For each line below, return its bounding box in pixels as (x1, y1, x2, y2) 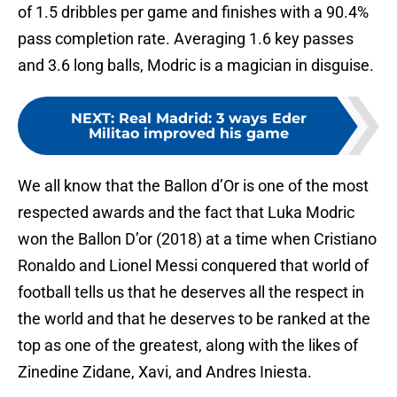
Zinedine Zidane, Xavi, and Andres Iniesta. (18, 362, 312, 382)
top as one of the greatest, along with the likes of (18, 336, 358, 355)
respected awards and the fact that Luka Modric (18, 203, 354, 222)
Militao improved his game (89, 125, 289, 143)
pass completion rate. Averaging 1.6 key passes (18, 29, 354, 49)
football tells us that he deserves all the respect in (18, 283, 364, 302)
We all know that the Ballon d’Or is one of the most (18, 176, 369, 196)
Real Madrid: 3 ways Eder (119, 110, 307, 128)
